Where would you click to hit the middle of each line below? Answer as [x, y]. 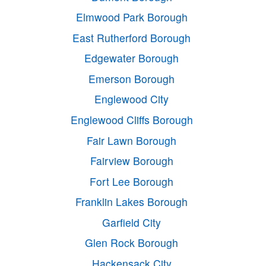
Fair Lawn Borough [132, 140]
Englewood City [132, 99]
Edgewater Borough [132, 58]
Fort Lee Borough [132, 181]
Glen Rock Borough [132, 243]
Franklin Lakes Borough [132, 202]
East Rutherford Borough [132, 37]
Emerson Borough [132, 78]
